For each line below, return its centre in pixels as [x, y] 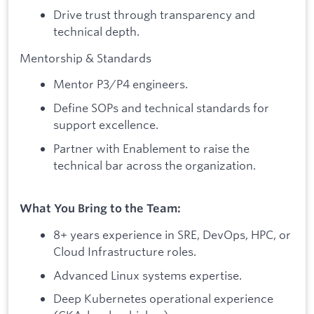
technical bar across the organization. [155, 165]
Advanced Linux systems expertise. [148, 275]
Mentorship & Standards [86, 57]
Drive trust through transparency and [154, 15]
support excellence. [106, 125]
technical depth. [96, 32]
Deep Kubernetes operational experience [163, 299]
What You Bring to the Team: [100, 209]
